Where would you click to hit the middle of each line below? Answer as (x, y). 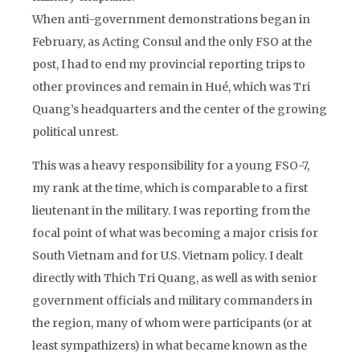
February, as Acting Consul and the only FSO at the (172, 42)
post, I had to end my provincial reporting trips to (169, 64)
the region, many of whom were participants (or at (172, 323)
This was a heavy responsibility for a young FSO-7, (171, 166)
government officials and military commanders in (172, 301)
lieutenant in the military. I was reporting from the (171, 211)
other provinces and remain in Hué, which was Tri (171, 87)
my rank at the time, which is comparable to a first (170, 188)
